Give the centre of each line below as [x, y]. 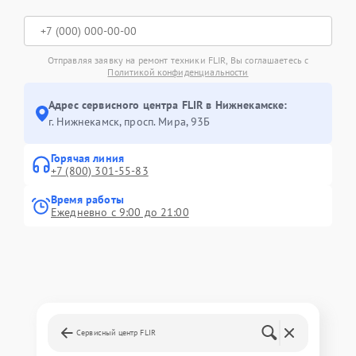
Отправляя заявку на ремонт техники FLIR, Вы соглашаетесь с [178, 60]
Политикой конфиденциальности [178, 72]
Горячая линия [87, 158]
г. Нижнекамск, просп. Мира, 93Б [130, 122]
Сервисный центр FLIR [116, 333]
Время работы [87, 199]
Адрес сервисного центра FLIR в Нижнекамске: [168, 105]
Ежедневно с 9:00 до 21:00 [120, 212]
